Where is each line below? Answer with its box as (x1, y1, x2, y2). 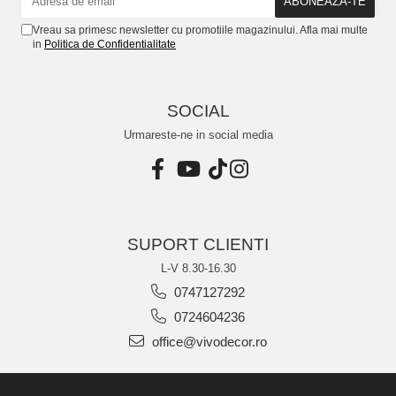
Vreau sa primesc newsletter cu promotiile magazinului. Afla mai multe (33, 24, 368, 37)
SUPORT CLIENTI (127, 235, 269, 255)
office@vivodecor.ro (148, 334, 267, 350)
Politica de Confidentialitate (44, 38, 176, 51)
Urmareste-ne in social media (123, 128, 273, 142)
